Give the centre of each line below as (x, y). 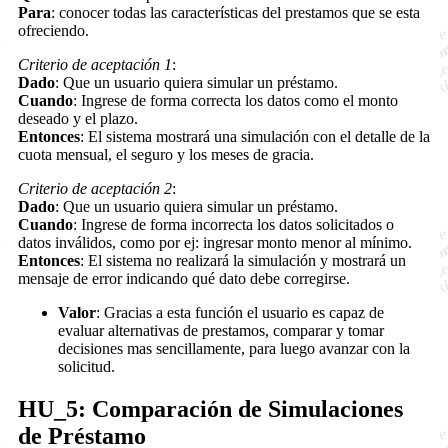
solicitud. (86, 367)
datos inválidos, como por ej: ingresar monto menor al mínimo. (215, 243)
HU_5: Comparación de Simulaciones (210, 409)
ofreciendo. (53, 31)
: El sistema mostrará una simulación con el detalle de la (255, 137)
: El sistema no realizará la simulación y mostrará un (243, 261)
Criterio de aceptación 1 (95, 65)
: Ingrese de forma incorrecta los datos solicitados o (233, 225)
